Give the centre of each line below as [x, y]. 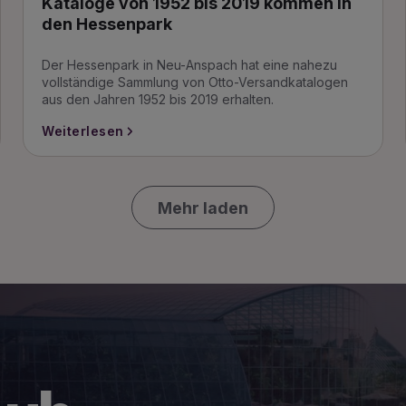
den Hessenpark [107, 24]
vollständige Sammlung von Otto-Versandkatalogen [195, 82]
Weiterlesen [83, 131]
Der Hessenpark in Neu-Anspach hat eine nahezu [190, 65]
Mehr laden [203, 208]
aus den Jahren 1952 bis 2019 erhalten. [158, 99]
